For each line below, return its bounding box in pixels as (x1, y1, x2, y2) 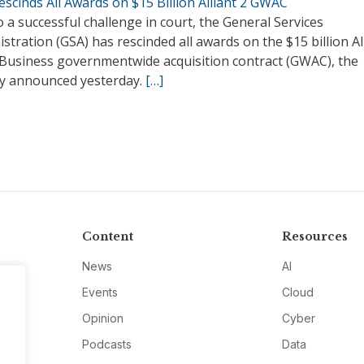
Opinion (81, 310, 123, 325)
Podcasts (81, 336, 132, 351)
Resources (282, 228, 349, 244)
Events (81, 284, 118, 299)
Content (81, 228, 133, 244)
